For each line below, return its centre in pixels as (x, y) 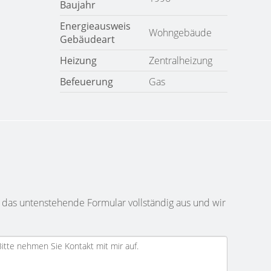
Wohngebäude (180, 33)
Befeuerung (86, 82)
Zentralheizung (180, 60)
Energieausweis (95, 26)
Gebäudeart (87, 39)
